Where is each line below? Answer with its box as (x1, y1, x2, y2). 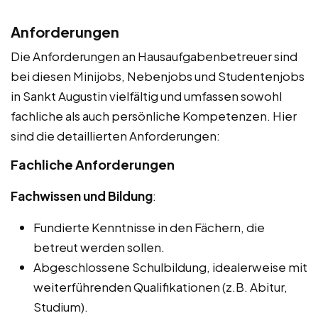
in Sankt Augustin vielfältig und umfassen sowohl (11, 87, 282, 104)
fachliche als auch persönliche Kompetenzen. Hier (11, 107, 297, 124)
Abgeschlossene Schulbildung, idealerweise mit (33, 258, 307, 275)
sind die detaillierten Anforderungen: (11, 127, 220, 143)
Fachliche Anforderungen (11, 155, 175, 172)
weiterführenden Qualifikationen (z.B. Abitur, (33, 278, 287, 295)
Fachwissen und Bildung (11, 187, 153, 204)
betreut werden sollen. (33, 238, 165, 255)
